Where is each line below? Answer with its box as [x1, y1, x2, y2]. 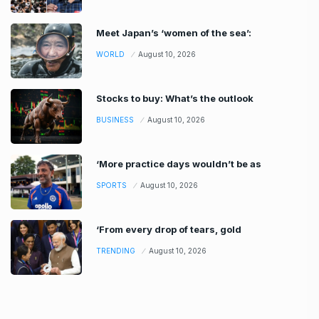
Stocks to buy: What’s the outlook [96, 92, 253, 104]
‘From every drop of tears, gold [96, 223, 241, 235]
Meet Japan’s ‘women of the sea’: [96, 26, 251, 38]
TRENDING [96, 246, 135, 255]
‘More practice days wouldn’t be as [96, 157, 261, 169]
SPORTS [96, 180, 127, 189]
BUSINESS [96, 115, 134, 124]
